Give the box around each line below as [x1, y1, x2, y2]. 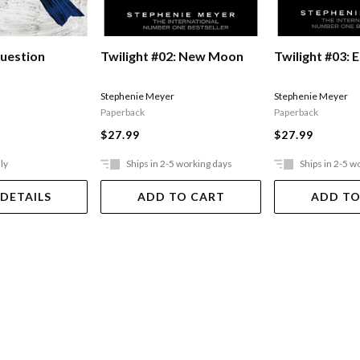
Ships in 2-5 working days [126, 157, 233, 170]
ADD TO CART [137, 190, 225, 204]
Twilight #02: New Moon [100, 48, 244, 64]
